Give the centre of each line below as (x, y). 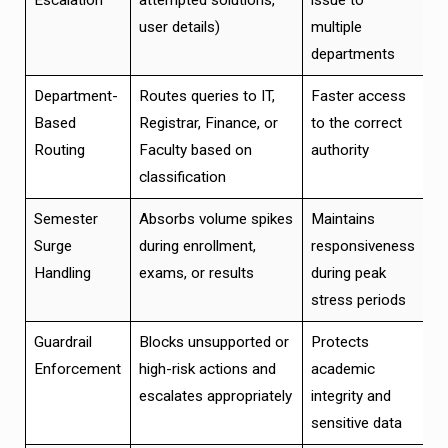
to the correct (356, 122)
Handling (62, 272)
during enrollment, (197, 245)
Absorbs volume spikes (215, 218)
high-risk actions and (207, 368)
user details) (179, 26)
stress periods (358, 299)
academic (342, 368)
